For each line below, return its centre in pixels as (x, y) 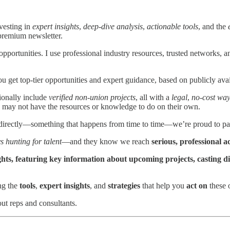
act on (197, 186)
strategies (124, 186)
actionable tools (172, 27)
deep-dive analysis (113, 27)
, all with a (154, 98)
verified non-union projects (92, 98)
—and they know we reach (107, 142)
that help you (163, 186)
